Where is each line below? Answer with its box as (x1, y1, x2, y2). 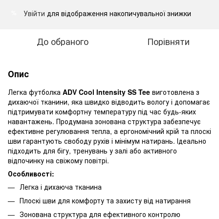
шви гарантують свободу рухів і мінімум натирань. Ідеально (8, 135, 206, 146)
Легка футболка (8, 87, 63, 97)
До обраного (37, 34, 88, 47)
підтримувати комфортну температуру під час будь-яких (8, 106, 196, 116)
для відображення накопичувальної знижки (45, 8, 191, 18)
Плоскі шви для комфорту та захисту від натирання (20, 195, 191, 205)
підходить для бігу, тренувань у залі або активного (8, 145, 177, 155)
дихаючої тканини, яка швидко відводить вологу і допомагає (8, 96, 210, 107)
